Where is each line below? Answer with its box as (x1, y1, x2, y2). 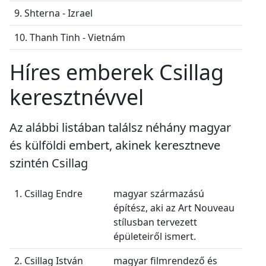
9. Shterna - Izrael (14, 6, 93, 20)
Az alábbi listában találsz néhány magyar (9, 119, 231, 135)
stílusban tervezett (113, 215, 197, 229)
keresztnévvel (9, 82, 144, 111)
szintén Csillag (9, 154, 88, 171)
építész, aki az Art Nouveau (113, 201, 235, 214)
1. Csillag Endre (14, 186, 83, 200)
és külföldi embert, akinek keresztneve (9, 137, 220, 153)
